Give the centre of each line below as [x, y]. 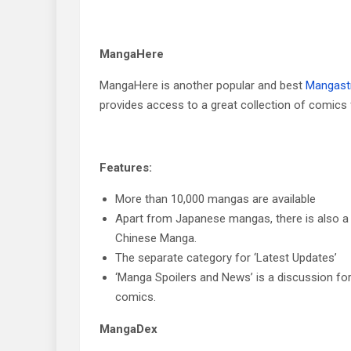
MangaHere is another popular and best [203, 85]
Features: [126, 168]
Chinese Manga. [156, 238]
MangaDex [128, 329]
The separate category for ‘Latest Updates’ [226, 258]
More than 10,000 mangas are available [215, 199]
